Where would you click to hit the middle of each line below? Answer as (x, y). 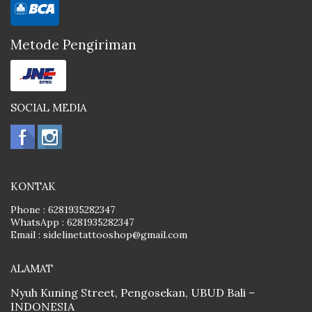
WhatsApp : (39, 223)
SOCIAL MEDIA (48, 108)
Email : (27, 235)
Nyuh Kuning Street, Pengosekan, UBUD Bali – (133, 293)
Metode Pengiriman (73, 44)
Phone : (29, 210)
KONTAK (33, 187)
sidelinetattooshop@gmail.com (115, 235)
